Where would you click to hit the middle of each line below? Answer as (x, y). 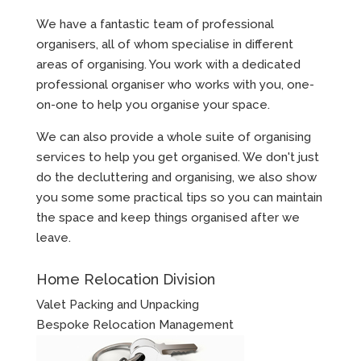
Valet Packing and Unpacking (117, 305)
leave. (53, 238)
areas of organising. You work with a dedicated (168, 65)
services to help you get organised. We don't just (177, 158)
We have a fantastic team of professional (155, 25)
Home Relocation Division (125, 280)
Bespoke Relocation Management (135, 325)
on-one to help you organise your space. (153, 105)
